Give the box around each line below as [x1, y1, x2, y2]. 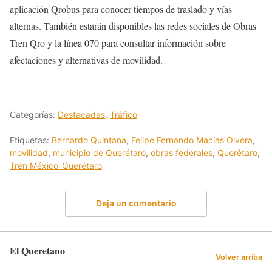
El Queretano [10, 243, 65, 258]
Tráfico [110, 109, 137, 120]
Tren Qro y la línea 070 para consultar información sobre [10, 36, 226, 49]
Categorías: [10, 109, 58, 120]
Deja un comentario [95, 198, 177, 209]
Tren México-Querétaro [10, 160, 102, 171]
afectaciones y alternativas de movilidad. [10, 53, 163, 66]
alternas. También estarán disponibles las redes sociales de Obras [10, 19, 256, 32]
